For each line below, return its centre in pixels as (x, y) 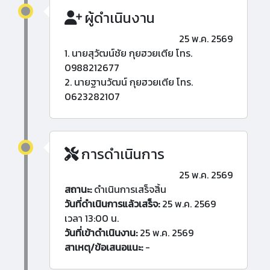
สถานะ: (78, 190)
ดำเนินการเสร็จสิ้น (129, 190)
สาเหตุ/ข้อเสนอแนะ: (104, 247)
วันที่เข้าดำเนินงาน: (101, 233)
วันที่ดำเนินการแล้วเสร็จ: (112, 204)
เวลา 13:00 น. (92, 218)
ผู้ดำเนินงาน (118, 18)
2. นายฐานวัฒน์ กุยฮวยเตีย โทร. (129, 82)
